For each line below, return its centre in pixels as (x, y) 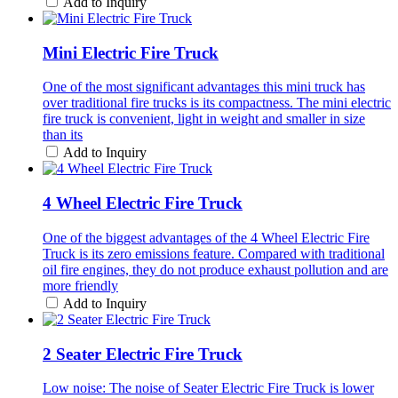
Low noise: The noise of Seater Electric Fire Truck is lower (208, 388)
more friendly (80, 285)
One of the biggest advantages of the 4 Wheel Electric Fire (206, 237)
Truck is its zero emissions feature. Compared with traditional (214, 253)
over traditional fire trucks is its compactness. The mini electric (217, 103)
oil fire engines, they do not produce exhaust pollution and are (215, 269)
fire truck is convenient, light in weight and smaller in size (204, 119)
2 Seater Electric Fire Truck (143, 354)
